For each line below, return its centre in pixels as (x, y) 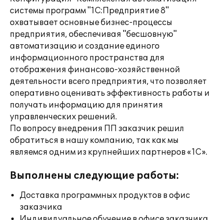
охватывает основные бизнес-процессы (91, 23)
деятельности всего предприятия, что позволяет (108, 82)
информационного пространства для (87, 58)
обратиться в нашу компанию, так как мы (94, 140)
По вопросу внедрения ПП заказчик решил (97, 129)
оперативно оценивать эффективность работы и (110, 93)
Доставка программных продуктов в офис (105, 195)
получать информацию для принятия (86, 105)
